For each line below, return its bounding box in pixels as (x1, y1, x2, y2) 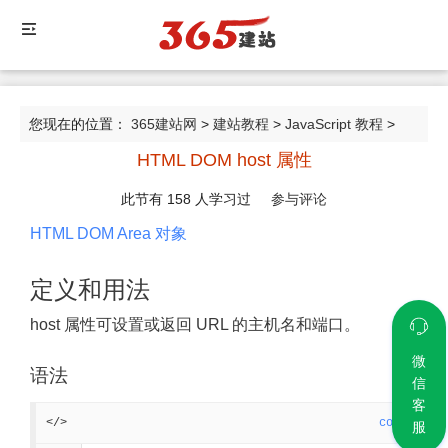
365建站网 (131, 116, 197, 132)
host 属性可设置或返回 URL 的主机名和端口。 (30, 316, 360, 333)
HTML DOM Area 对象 (30, 225, 187, 242)
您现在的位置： (29, 116, 131, 132)
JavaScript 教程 (285, 116, 383, 132)
